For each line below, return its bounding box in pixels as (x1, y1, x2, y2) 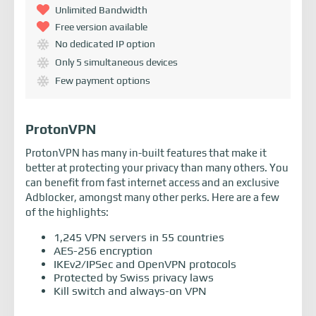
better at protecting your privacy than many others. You (25, 162, 288, 174)
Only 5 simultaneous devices (55, 56, 178, 68)
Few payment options (55, 75, 150, 87)
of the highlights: (25, 206, 109, 219)
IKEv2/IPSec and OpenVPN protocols (54, 257, 236, 272)
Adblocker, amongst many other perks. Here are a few (25, 191, 279, 204)
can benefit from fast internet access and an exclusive (25, 176, 279, 189)
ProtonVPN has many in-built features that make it (25, 147, 267, 159)
